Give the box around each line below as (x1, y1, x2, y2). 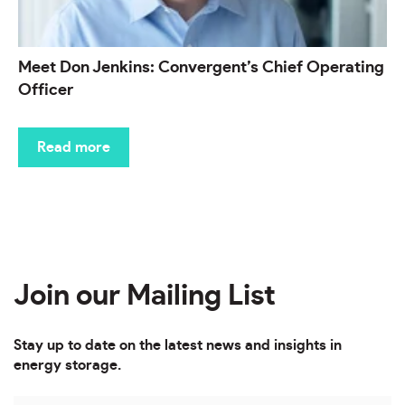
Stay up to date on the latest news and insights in (14, 338, 342, 353)
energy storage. (14, 358, 121, 373)
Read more (37, 140, 110, 155)
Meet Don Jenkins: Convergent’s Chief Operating (18, 60, 384, 77)
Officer (18, 82, 73, 99)
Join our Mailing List (14, 280, 276, 310)
